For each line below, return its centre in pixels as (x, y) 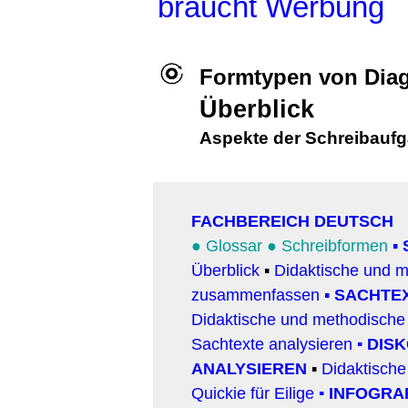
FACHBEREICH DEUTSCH (292, 221)
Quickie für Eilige (253, 393)
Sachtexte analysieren (272, 344)
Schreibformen (335, 245)
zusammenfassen (255, 295)
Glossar (236, 245)
